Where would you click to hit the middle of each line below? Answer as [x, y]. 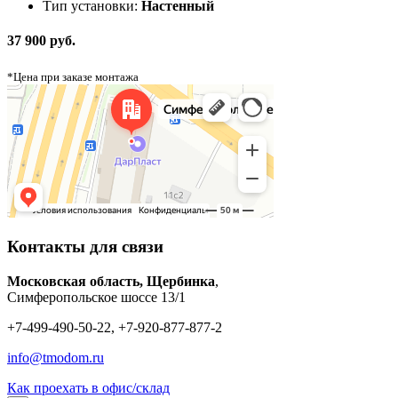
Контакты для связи [85, 247]
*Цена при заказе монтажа [73, 76]
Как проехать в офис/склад [88, 388]
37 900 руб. [41, 41]
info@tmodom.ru [56, 358]
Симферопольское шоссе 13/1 [96, 298]
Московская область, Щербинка [111, 282]
